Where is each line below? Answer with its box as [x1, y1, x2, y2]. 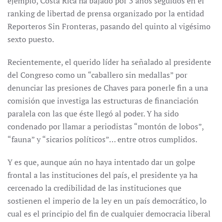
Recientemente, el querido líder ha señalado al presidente [7, 56, 211, 67]
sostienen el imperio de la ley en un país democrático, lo [7, 195, 207, 206]
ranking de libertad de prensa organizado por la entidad [7, 8, 204, 19]
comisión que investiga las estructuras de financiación [7, 95, 199, 106]
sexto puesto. [7, 34, 54, 45]
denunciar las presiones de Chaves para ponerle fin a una [7, 82, 208, 93]
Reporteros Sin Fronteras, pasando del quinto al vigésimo [7, 21, 211, 32]
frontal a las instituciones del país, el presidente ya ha [7, 169, 198, 180]
